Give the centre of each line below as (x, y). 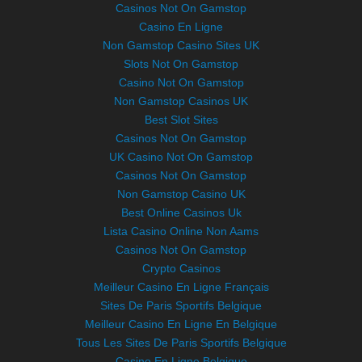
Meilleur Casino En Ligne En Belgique (181, 324)
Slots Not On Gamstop (181, 63)
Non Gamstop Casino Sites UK (181, 45)
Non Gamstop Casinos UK (181, 101)
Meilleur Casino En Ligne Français (181, 286)
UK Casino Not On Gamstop (181, 156)
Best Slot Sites (181, 119)
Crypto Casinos (181, 268)
